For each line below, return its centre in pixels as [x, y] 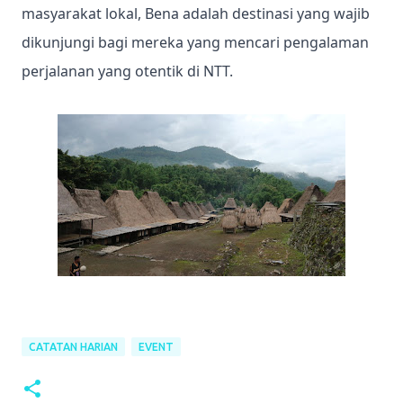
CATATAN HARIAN [73, 347]
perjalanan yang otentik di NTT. [127, 71]
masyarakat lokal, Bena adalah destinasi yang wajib [196, 13]
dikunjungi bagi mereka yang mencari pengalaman [195, 42]
